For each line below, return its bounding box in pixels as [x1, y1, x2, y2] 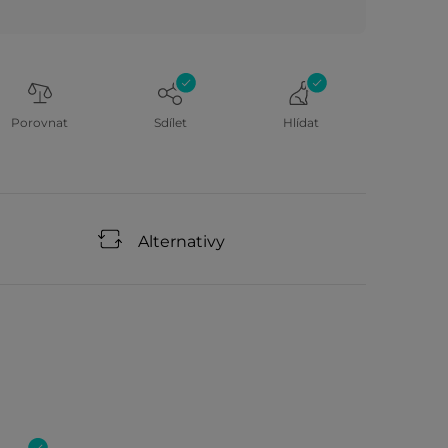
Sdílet [153, 115, 187, 130]
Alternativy [138, 232, 225, 251]
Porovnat [11, 115, 69, 130]
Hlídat [282, 115, 319, 130]
